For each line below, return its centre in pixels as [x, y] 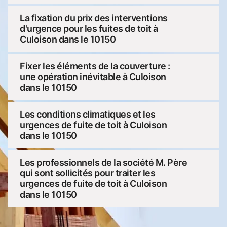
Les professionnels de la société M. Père [103, 162]
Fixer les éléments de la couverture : [95, 66]
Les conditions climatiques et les [88, 114]
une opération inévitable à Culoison [93, 77]
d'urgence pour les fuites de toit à [89, 28]
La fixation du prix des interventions [94, 18]
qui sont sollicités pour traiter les [87, 173]
